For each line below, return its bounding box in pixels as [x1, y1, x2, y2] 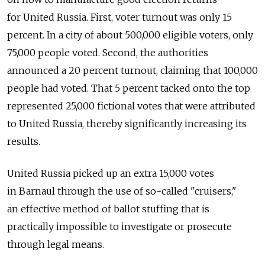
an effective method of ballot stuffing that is [7, 203, 209, 215]
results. [7, 135, 40, 147]
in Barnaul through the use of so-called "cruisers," [7, 185, 237, 197]
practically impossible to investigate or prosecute [7, 221, 232, 232]
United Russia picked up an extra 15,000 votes [7, 167, 214, 179]
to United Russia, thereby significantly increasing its [7, 118, 247, 130]
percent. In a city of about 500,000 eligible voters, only [7, 29, 253, 41]
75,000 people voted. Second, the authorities [7, 47, 208, 59]
